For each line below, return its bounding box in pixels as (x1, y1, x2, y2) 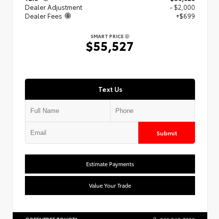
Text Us (98, 84, 122, 93)
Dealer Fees (25, 11, 62, 20)
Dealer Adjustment (25, 2, 82, 11)
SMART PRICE (90, 32, 125, 40)
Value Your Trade (89, 181, 131, 189)
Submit (156, 128, 177, 137)
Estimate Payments (86, 159, 134, 168)
